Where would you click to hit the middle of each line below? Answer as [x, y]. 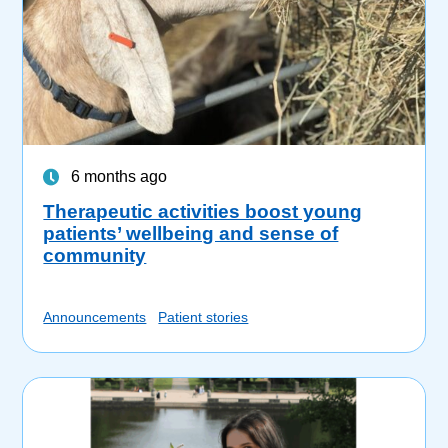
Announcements [95, 317]
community [95, 256]
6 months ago [119, 177]
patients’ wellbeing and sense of [191, 234]
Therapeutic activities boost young [203, 212]
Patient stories [203, 317]
